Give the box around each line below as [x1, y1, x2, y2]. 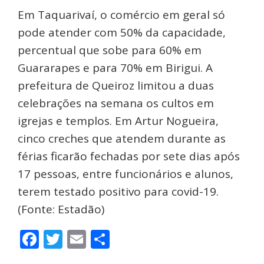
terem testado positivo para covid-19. [18, 184, 219, 200]
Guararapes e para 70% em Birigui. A [18, 60, 213, 76]
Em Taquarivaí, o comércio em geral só [18, 7, 225, 23]
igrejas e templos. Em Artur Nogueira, [18, 113, 219, 129]
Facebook [39, 226, 122, 252]
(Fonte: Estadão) [18, 202, 104, 217]
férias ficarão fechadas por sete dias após [18, 148, 240, 164]
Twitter [62, 226, 126, 252]
